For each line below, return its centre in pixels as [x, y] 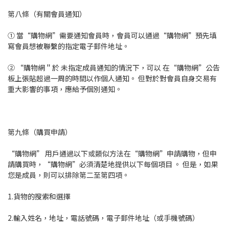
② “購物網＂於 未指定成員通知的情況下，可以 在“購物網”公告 [114, 68]
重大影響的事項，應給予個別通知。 [65, 89]
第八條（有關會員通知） [47, 14]
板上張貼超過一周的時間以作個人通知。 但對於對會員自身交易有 [112, 78]
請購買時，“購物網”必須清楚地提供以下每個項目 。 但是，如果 [113, 164]
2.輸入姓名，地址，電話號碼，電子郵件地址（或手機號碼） [104, 218]
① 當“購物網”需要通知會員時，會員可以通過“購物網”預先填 [112, 36]
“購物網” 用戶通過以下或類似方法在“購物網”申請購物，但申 [112, 154]
